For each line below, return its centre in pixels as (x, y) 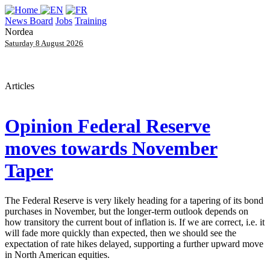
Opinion (39, 126)
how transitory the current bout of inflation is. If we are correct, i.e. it (135, 222)
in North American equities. (57, 254)
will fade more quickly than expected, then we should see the (121, 233)
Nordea (19, 32)
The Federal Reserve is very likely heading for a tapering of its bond (134, 200)
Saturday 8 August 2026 (44, 43)
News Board (29, 21)
